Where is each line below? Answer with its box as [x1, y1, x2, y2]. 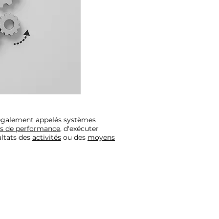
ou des [61, 132, 88, 142]
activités [32, 132, 61, 142]
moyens [88, 132, 115, 142]
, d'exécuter [60, 124, 99, 133]
